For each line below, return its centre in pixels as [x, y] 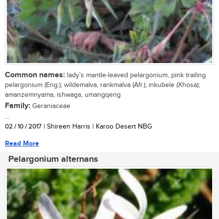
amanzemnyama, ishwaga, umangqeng [63, 95]
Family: [18, 106]
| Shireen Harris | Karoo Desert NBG [97, 127]
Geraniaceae [50, 106]
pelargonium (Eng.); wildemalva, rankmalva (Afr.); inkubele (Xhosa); [102, 85]
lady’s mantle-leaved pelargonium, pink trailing [135, 76]
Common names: [35, 75]
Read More [22, 144]
